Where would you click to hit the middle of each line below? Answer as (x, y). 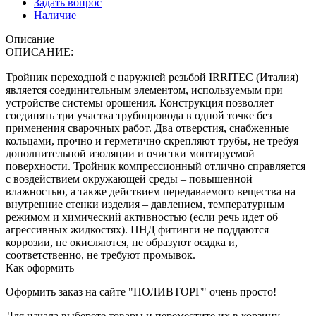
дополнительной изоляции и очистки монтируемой (130, 153)
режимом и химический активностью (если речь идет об (142, 217)
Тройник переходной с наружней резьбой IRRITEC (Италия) (152, 77)
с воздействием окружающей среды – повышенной (129, 178)
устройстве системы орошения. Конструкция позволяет (140, 102)
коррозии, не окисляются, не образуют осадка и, (122, 242)
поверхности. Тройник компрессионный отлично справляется (156, 166)
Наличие (55, 15)
